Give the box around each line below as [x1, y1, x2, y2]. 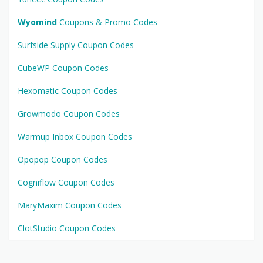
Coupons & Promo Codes [57, 16, 157, 28]
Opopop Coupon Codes [18, 154, 107, 166]
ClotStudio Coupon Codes [18, 222, 116, 234]
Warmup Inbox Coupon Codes [18, 131, 132, 143]
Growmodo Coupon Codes [18, 108, 120, 120]
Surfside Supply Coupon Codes [18, 39, 134, 51]
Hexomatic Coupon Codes [18, 85, 117, 97]
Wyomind [18, 16, 57, 28]
